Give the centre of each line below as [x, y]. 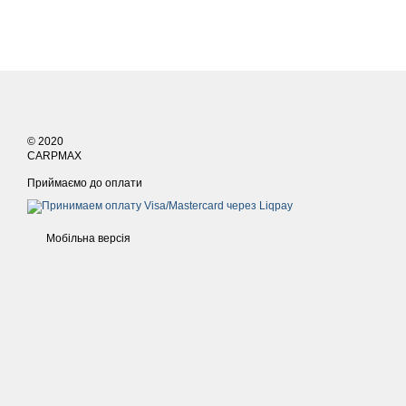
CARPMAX [54, 156]
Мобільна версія [87, 238]
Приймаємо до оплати [85, 183]
